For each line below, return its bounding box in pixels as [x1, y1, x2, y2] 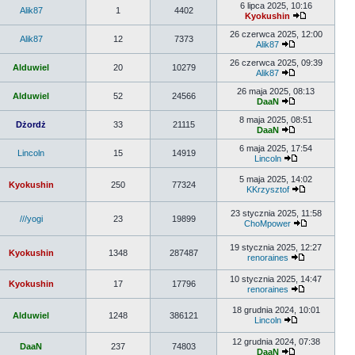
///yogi [19, 214, 43, 223]
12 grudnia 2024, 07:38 [231, 337, 320, 346]
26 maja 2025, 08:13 [237, 86, 315, 96]
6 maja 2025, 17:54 [239, 143, 312, 153]
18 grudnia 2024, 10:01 [231, 305, 320, 315]
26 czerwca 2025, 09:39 [229, 58, 323, 67]
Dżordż [16, 120, 46, 129]
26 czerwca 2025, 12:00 [229, 29, 323, 39]
